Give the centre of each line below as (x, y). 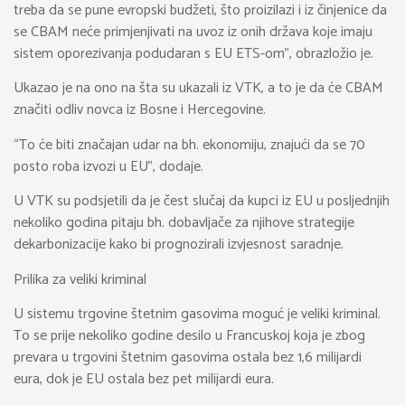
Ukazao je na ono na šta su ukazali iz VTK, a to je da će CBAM (198, 89)
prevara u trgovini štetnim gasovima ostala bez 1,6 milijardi (188, 357)
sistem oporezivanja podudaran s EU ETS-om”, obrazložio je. (193, 53)
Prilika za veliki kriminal (80, 279)
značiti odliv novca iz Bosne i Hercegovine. (140, 110)
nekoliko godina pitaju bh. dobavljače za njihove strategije (184, 223)
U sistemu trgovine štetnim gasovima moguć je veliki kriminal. (197, 314)
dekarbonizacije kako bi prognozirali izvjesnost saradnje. (179, 245)
